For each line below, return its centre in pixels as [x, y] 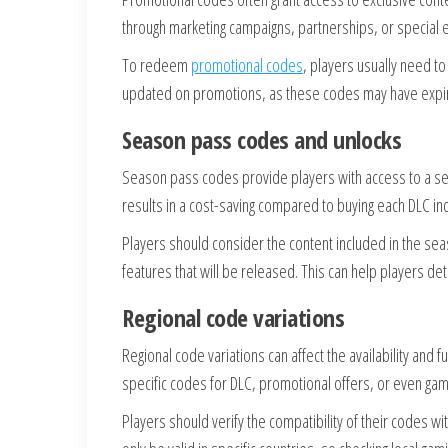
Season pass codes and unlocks [262, 139]
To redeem [156, 65]
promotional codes [247, 65]
